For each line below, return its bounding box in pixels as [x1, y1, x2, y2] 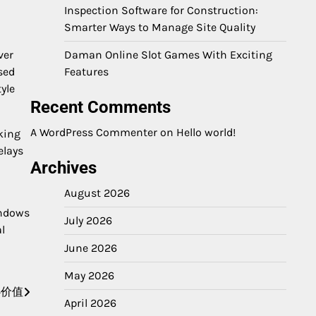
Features [64, 65, 109, 78]
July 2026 [64, 214, 112, 227]
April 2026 [64, 296, 116, 310]
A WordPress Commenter [30, 126, 157, 139]
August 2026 [64, 186, 130, 200]
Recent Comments [30, 97, 171, 117]
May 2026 [64, 269, 114, 282]
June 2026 [64, 241, 117, 255]
